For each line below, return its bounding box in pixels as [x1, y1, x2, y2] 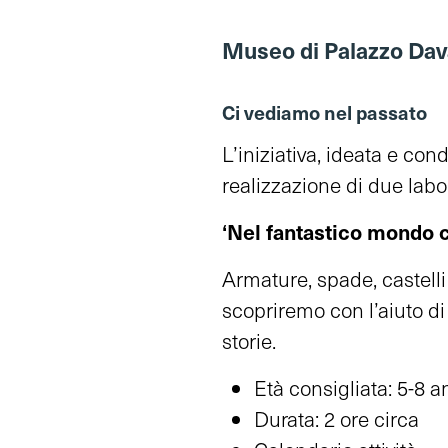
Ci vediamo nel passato [222, 98, 427, 125]
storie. [222, 325, 276, 355]
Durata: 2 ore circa [254, 403, 419, 433]
